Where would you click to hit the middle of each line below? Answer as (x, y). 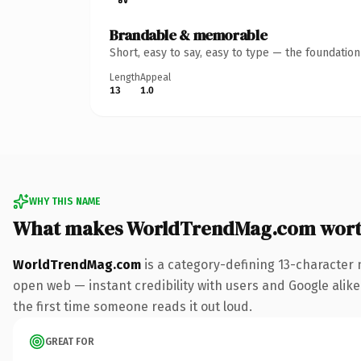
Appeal (156, 77)
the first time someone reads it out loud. (133, 306)
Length (125, 77)
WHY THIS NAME (64, 201)
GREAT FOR (70, 341)
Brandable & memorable (189, 35)
